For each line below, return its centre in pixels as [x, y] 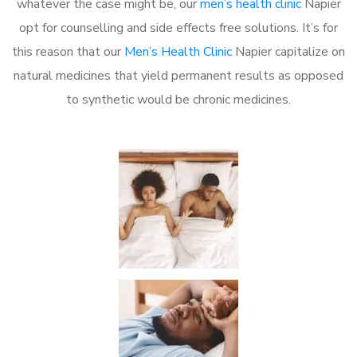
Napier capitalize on [288, 51]
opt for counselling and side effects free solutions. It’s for [178, 27]
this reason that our [68, 51]
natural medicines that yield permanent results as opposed [178, 75]
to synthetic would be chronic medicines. [178, 99]
